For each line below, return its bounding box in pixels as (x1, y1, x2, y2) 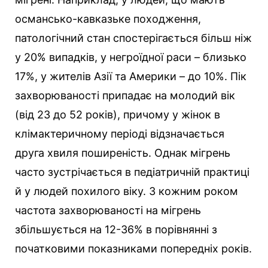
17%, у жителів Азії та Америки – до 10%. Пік (15, 70, 246, 83)
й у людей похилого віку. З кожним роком (15, 185, 238, 198)
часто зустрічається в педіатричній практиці (15, 166, 249, 179)
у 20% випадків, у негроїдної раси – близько (15, 51, 246, 64)
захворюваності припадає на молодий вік (15, 89, 235, 102)
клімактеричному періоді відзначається (15, 127, 224, 141)
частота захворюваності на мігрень (15, 204, 201, 217)
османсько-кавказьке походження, (15, 13, 201, 26)
